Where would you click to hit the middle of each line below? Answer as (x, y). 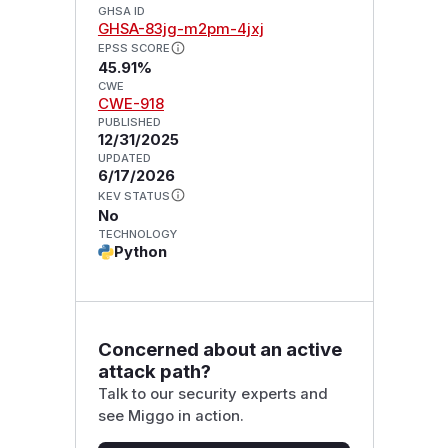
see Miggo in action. (170, 415)
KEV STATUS (133, 196)
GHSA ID (121, 10)
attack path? (154, 371)
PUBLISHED (129, 122)
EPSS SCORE (133, 48)
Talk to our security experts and (212, 393)
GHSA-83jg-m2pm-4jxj (180, 28)
